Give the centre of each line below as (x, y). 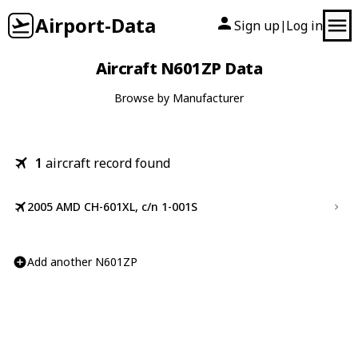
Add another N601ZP (82, 262)
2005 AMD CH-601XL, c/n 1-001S (112, 207)
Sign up (257, 26)
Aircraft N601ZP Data (179, 68)
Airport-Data (95, 25)
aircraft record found (108, 163)
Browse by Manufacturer (179, 98)
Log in (304, 26)
